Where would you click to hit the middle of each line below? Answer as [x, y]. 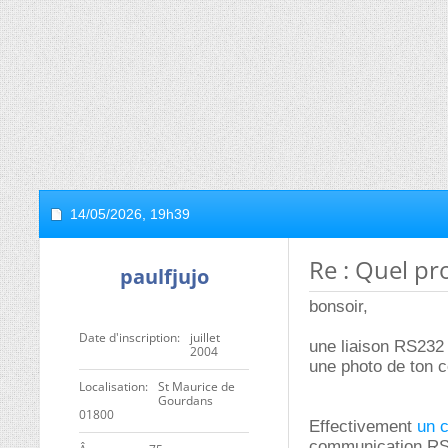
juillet [205, 337]
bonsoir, [338, 306]
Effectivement [363, 426]
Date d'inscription [128, 337]
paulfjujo [164, 276]
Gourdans [185, 400]
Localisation [112, 386]
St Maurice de [196, 386]
